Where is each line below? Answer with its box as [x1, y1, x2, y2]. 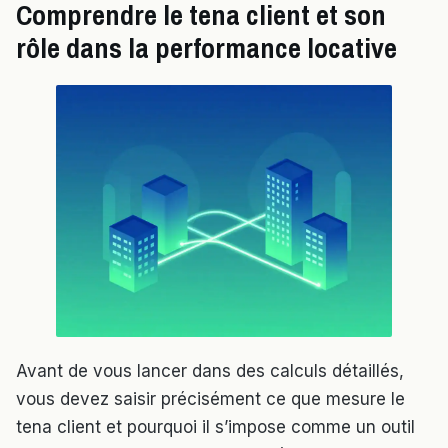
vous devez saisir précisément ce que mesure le [16, 389, 405, 410]
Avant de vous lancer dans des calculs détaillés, [16, 361, 404, 382]
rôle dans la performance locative [16, 29, 397, 68]
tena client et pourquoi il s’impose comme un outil [16, 417, 415, 438]
